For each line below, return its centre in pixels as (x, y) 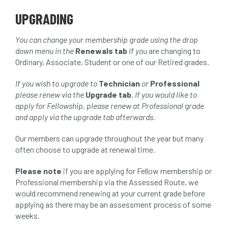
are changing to (175, 51)
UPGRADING (44, 19)
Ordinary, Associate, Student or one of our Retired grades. (112, 62)
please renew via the (50, 94)
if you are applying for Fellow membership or (137, 171)
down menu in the (45, 51)
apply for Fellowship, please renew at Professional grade (110, 106)
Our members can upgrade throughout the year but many (109, 138)
